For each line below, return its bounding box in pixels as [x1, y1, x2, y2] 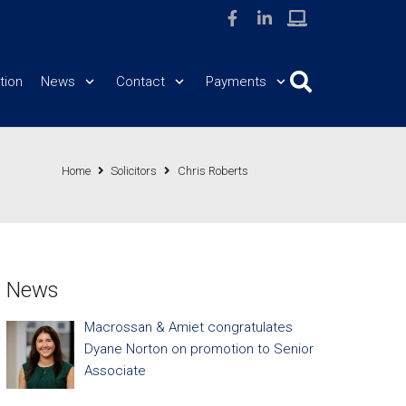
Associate [83, 362, 146, 379]
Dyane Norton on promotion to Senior [83, 341, 314, 357]
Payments [205, 73, 266, 90]
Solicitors [111, 164, 158, 178]
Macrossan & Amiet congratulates [83, 319, 293, 335]
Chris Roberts [178, 164, 249, 178]
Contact [115, 73, 165, 90]
